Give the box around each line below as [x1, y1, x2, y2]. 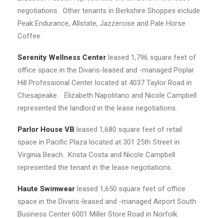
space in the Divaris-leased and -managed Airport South [18, 197, 196, 206]
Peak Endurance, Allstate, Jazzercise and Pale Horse [18, 19, 185, 28]
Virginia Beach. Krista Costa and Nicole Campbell [18, 150, 175, 159]
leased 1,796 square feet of [106, 53, 196, 62]
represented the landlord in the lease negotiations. [18, 104, 177, 112]
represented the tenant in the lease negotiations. [18, 163, 172, 172]
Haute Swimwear [18, 184, 77, 193]
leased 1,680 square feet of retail [74, 125, 182, 134]
